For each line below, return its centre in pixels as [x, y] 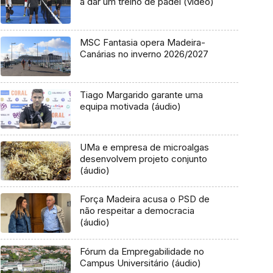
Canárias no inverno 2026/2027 [144, 54]
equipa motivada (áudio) [130, 106]
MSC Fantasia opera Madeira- [142, 43]
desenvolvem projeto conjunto [143, 158]
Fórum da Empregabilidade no [142, 252]
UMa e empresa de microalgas [144, 147]
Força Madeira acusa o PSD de [144, 199]
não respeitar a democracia [137, 211]
